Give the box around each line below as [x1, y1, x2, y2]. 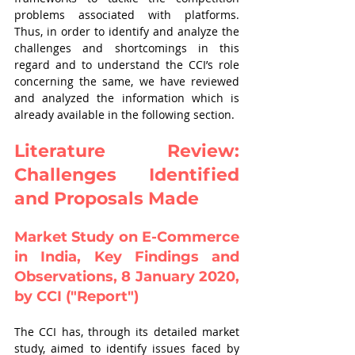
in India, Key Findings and [14, 248, 239, 265]
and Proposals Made [14, 188, 199, 209]
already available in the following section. [14, 107, 235, 122]
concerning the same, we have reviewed [14, 74, 239, 89]
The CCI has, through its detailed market [14, 324, 239, 339]
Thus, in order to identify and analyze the [14, 24, 239, 39]
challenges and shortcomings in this [14, 40, 239, 55]
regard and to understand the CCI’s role [14, 57, 239, 72]
